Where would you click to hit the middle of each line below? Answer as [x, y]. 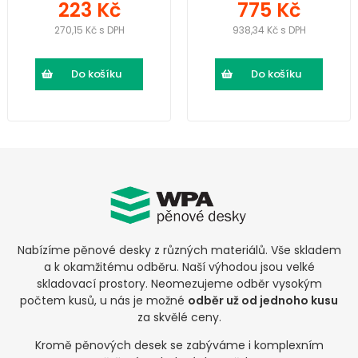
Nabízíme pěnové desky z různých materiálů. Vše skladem [179, 250]
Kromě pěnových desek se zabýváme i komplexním [179, 345]
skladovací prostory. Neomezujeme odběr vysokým [179, 283]
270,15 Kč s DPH [89, 30]
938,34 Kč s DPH [269, 30]
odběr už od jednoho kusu [263, 300]
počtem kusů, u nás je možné [104, 300]
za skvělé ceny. [179, 317]
